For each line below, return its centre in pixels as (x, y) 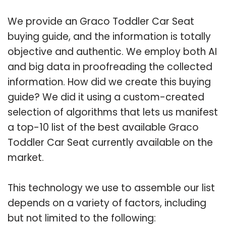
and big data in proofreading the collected (110, 67)
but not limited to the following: (82, 218)
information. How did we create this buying (109, 82)
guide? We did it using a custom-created (106, 97)
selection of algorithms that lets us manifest (113, 112)
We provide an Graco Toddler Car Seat (101, 21)
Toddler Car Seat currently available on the (110, 142)
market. (26, 157)
